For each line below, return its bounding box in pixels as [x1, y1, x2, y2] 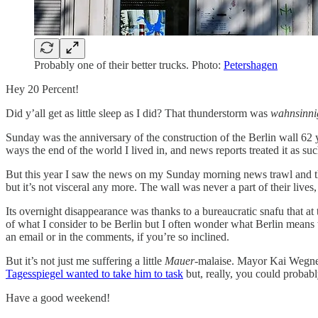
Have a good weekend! [6, 291, 110, 304]
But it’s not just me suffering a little [6, 254, 165, 267]
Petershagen [224, 58, 278, 71]
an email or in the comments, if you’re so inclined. [6, 230, 229, 243]
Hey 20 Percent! [6, 82, 79, 95]
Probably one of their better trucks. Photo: [34, 58, 224, 71]
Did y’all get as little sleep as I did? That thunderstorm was [6, 106, 270, 119]
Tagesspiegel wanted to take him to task [6, 267, 183, 280]
